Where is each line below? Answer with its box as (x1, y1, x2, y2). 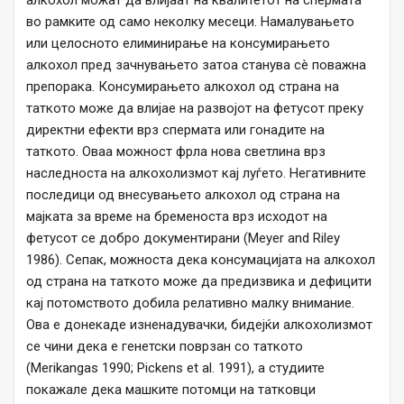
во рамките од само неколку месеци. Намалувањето (26, 14, 354, 31)
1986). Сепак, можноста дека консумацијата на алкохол (26, 252, 375, 269)
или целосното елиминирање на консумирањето (26, 35, 330, 52)
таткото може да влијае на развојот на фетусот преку (26, 100, 363, 117)
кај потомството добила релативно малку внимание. (26, 295, 354, 312)
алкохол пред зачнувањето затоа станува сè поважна (26, 57, 366, 74)
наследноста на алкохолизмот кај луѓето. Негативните (26, 165, 366, 182)
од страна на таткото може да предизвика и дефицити (26, 273, 372, 290)
